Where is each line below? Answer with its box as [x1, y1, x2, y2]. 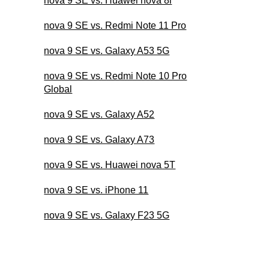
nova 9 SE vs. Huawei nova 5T [44, 159, 176, 170]
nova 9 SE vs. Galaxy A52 [44, 109, 155, 119]
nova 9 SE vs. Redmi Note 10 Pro [44, 70, 187, 81]
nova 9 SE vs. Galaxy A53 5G [44, 45, 170, 56]
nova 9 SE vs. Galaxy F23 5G [44, 210, 170, 220]
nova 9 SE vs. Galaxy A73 [44, 134, 155, 145]
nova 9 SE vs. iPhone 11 [44, 184, 149, 195]
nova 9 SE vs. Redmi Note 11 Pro [44, 20, 187, 31]
